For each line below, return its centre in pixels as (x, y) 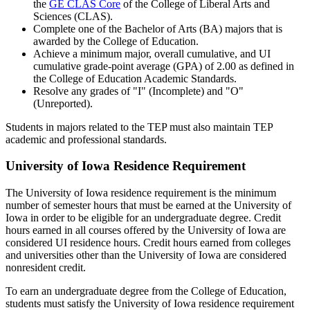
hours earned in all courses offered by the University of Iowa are (146, 230)
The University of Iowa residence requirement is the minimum (141, 193)
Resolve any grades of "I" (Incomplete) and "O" (138, 91)
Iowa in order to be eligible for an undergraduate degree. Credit (143, 218)
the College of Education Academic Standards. (135, 78)
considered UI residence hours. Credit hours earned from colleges (148, 243)
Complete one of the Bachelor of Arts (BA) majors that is (158, 28)
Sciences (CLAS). (73, 16)
